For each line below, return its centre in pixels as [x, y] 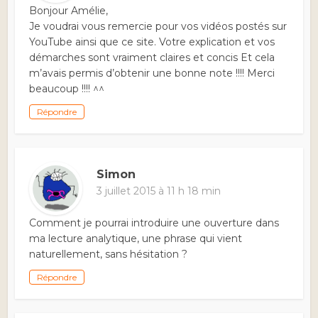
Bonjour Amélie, [69, 11]
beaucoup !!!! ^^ [67, 89]
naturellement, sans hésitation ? [109, 254]
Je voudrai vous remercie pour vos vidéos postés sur [158, 27]
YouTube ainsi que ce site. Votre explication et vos [152, 42]
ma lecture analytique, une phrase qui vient [136, 239]
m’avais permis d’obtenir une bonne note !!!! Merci [152, 73]
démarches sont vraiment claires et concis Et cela [152, 58]
